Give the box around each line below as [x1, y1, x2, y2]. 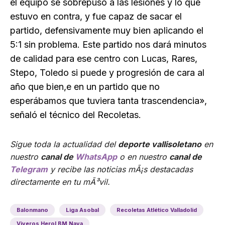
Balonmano [17, 206, 48, 214]
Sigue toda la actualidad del [10, 139, 118, 150]
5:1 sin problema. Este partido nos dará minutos [10, 39, 206, 50]
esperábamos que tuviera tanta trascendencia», [10, 95, 207, 106]
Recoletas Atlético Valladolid [117, 206, 197, 214]
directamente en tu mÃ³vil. [10, 177, 110, 187]
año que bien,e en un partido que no [10, 81, 160, 92]
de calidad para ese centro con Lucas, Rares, [10, 53, 197, 64]
